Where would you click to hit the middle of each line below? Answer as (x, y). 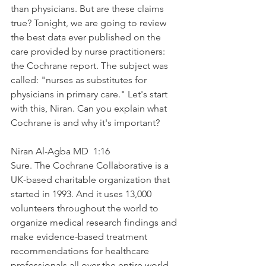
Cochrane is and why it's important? (85, 122)
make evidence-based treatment (80, 236)
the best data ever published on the (87, 37)
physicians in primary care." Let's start (90, 94)
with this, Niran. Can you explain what (90, 108)
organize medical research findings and (95, 222)
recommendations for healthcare (81, 251)
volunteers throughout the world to (86, 208)
